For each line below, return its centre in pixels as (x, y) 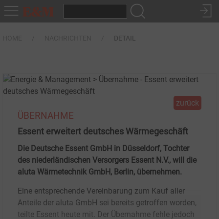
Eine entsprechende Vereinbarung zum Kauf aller (101, 191)
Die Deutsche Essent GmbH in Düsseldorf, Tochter (103, 148)
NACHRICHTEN (68, 38)
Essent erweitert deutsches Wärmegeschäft (103, 131)
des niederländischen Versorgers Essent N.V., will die (107, 160)
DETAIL (125, 38)
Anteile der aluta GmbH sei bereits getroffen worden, (107, 203)
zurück (187, 103)
